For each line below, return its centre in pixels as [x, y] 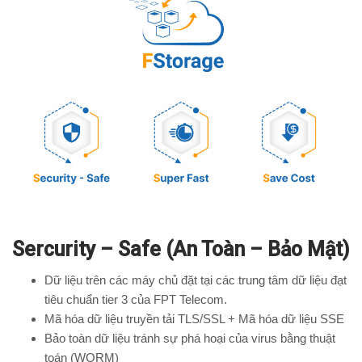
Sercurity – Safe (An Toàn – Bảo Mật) [181, 250]
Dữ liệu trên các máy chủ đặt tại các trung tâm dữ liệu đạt [196, 280]
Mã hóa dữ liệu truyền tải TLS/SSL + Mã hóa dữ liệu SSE [194, 319]
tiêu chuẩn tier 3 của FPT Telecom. [136, 300]
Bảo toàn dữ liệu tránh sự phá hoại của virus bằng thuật [190, 339]
